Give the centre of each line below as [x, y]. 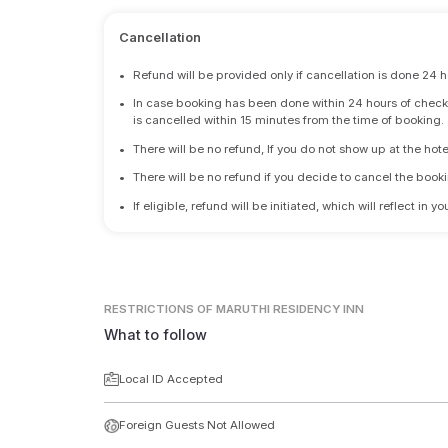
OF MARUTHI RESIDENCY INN [281, 309]
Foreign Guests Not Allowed [196, 425]
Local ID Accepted [170, 378]
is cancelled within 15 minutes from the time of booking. [289, 120]
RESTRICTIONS [149, 309]
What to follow [156, 334]
